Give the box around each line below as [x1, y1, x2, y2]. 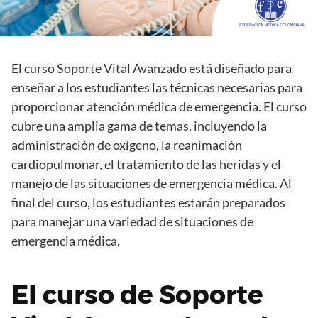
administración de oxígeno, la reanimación [11, 137, 242, 153]
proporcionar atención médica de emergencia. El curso [11, 99, 307, 115]
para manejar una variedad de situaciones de [11, 214, 253, 230]
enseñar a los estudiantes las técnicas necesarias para [11, 79, 302, 96]
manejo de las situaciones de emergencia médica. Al [11, 175, 292, 192]
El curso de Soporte [11, 279, 263, 311]
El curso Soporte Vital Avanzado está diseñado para [11, 60, 292, 77]
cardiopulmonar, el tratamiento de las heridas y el [11, 156, 281, 172]
